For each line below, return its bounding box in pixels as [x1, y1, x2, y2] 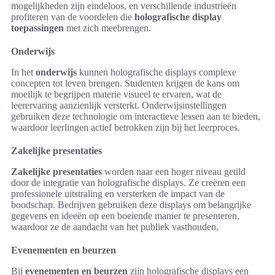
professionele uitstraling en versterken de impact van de [11, 188, 225, 199]
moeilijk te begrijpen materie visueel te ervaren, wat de [11, 89, 222, 99]
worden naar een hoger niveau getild [102, 166, 246, 177]
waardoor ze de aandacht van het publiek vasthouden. [11, 222, 219, 232]
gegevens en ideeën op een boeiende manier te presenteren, [11, 211, 239, 221]
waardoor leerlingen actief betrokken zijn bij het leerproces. [11, 122, 240, 133]
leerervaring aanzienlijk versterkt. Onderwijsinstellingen [11, 100, 227, 110]
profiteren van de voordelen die [11, 12, 134, 22]
